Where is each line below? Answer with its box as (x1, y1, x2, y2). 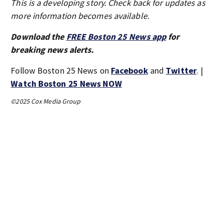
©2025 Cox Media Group (11, 96, 81, 106)
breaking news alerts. (11, 44, 94, 55)
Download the (11, 31, 66, 42)
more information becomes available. (11, 10, 149, 21)
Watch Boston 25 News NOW (11, 77, 122, 89)
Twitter (166, 64, 197, 76)
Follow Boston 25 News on (11, 64, 111, 76)
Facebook (110, 64, 148, 76)
